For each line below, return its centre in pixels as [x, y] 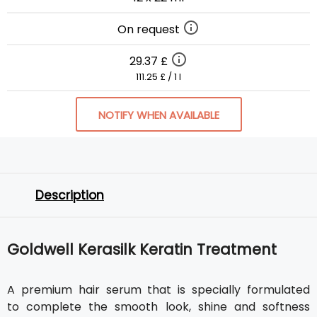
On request [150, 29]
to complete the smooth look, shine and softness [158, 306]
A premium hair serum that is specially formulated [158, 289]
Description [70, 195]
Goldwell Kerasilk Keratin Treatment [142, 249]
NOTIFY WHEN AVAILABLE [158, 115]
